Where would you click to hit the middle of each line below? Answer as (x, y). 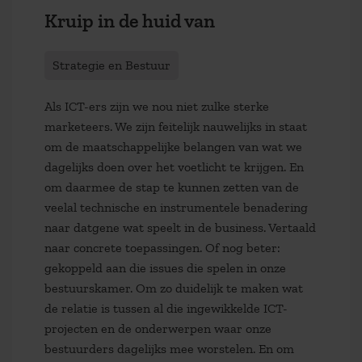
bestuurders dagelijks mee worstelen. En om (169, 349)
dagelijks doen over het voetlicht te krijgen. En (174, 167)
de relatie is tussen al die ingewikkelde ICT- (166, 308)
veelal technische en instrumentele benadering (176, 207)
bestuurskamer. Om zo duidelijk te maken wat (174, 288)
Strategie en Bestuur (112, 65)
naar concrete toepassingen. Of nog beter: (162, 248)
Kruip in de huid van (130, 21)
